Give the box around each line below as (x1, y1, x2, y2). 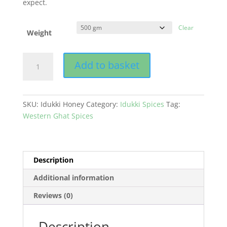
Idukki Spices (120, 99, 164, 109)
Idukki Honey (40, 99, 84, 109)
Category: (86, 99, 120, 109)
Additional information (33, 172, 114, 182)
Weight (27, 27, 52, 37)
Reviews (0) (33, 190, 73, 200)
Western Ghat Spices (22, 110, 93, 121)
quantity (22, 64, 51, 74)
